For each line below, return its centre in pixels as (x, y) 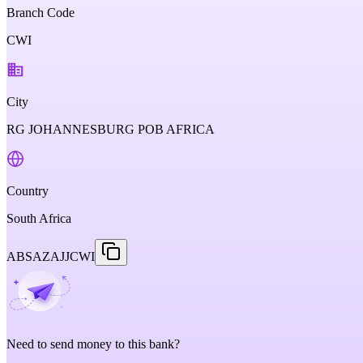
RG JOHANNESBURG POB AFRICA (111, 129)
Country (28, 191)
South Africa (39, 218)
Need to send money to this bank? (93, 344)
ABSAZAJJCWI (51, 256)
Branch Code (41, 13)
